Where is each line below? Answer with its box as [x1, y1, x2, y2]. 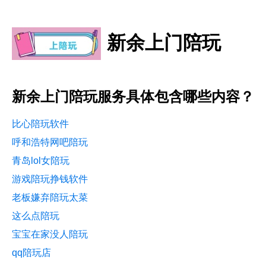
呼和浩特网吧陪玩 [12, 137, 88, 147]
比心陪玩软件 [12, 118, 69, 129]
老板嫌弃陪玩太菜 [12, 192, 88, 202]
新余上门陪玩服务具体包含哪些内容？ [12, 88, 254, 104]
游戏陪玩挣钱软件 [12, 173, 88, 184]
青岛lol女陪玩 [12, 155, 69, 166]
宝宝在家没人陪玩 [12, 229, 88, 239]
